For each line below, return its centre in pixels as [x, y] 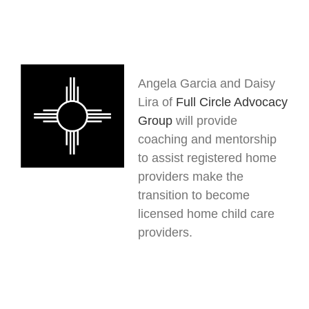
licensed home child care [206, 213]
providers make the [190, 176]
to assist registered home [207, 158]
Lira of [157, 102]
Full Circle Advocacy [231, 102]
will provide [205, 120]
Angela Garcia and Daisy [206, 83]
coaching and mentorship [207, 139]
